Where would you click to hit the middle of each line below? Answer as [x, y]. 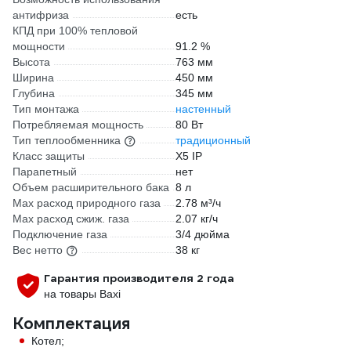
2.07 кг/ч [197, 219]
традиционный [213, 140]
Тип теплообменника [67, 140]
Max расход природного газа [87, 203]
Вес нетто [38, 250]
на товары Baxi [82, 294]
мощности [39, 46]
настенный [203, 109]
